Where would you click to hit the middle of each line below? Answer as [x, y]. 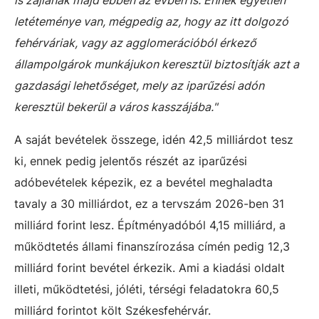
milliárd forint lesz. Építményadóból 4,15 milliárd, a [150, 225]
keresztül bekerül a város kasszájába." [116, 106]
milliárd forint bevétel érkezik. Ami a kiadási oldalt [150, 267]
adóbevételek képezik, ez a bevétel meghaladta [143, 182]
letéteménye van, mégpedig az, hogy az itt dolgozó [151, 21]
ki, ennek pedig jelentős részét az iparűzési [131, 161]
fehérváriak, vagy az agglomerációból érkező [135, 42]
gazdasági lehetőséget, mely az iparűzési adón [139, 85]
